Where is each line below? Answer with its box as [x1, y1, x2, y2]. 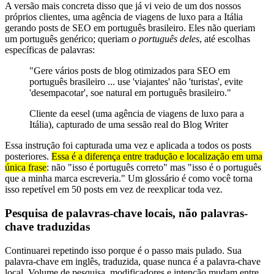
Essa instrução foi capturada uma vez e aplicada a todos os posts [5, 140, 251, 151]
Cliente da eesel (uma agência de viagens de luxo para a [29, 108, 244, 119]
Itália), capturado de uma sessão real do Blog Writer [29, 119, 228, 130]
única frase [5, 162, 46, 173]
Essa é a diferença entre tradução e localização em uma [51, 151, 262, 162]
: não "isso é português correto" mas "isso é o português [46, 162, 261, 173]
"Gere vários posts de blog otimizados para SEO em [29, 65, 230, 76]
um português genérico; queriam [5, 34, 131, 45]
